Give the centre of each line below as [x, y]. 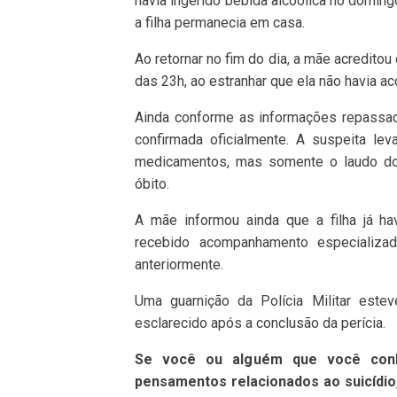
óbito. [152, 183]
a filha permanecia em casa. [220, 22]
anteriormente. [179, 264]
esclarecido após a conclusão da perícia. [260, 323]
